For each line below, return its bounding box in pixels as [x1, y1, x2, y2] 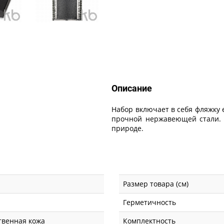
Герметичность [123, 197, 176, 207]
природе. [111, 123, 144, 133]
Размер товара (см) [123, 179, 189, 189]
